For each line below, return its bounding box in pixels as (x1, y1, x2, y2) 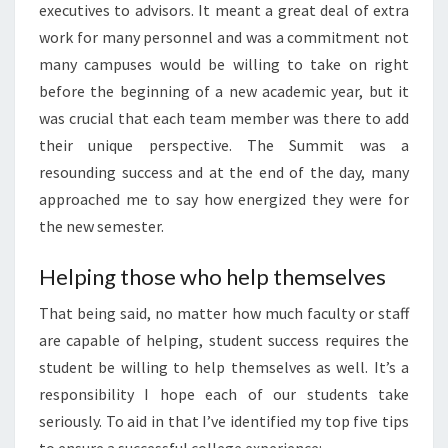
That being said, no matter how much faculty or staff (39, 303, 409, 323)
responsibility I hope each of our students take (39, 384, 409, 404)
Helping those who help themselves (39, 263, 386, 290)
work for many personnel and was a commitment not (39, 27, 409, 47)
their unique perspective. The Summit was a (39, 135, 409, 155)
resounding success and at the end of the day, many (39, 162, 409, 182)
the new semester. (39, 216, 164, 236)
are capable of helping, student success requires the (39, 330, 409, 350)
